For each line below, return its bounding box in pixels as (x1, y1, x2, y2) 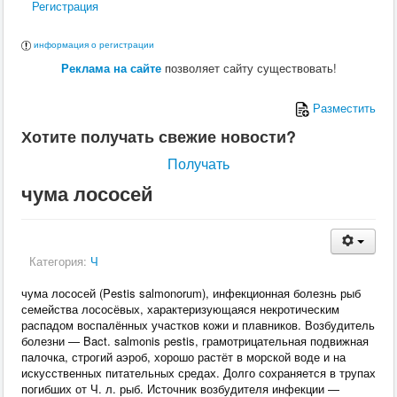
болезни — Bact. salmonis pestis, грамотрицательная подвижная (21, 332, 369, 350)
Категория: (29, 253, 90, 270)
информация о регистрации (34, 38, 154, 51)
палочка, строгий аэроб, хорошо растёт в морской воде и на (21, 348, 346, 366)
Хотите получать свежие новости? (21, 125, 296, 149)
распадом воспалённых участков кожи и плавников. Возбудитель (21, 316, 375, 334)
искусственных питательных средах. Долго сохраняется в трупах (21, 364, 376, 382)
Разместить (309, 99, 376, 117)
